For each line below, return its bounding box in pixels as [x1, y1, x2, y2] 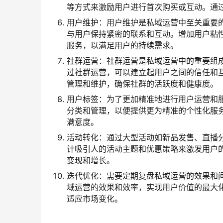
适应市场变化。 [67, 194, 122, 204]
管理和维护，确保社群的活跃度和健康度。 [67, 79, 218, 89]
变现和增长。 [67, 155, 114, 166]
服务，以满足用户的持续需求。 [67, 40, 178, 51]
